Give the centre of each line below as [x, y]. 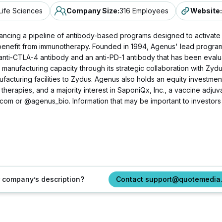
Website [205, 11]
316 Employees [144, 11]
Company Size [92, 11]
